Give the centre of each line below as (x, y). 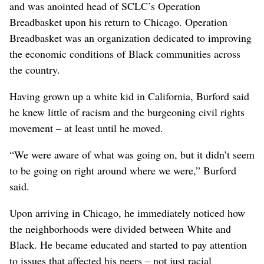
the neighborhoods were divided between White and (120, 229)
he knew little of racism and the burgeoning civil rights (127, 112)
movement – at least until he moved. (86, 128)
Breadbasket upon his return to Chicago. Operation (118, 22)
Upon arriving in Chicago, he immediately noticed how (127, 213)
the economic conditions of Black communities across (125, 54)
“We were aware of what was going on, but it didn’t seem (132, 155)
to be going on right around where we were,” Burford (123, 171)
